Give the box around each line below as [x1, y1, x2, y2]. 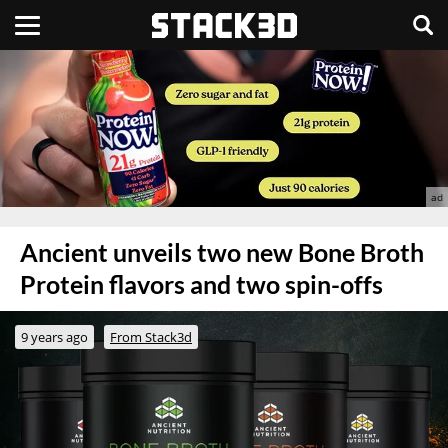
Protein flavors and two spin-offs [20, 269, 383, 299]
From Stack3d [110, 327, 192, 346]
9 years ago [21, 327, 88, 346]
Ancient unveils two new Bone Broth [20, 237, 424, 267]
